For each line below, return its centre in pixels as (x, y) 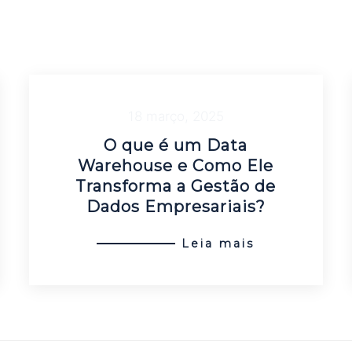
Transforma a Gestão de (176, 186)
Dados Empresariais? (176, 207)
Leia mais (218, 243)
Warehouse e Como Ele (176, 166)
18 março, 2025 (176, 116)
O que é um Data (176, 145)
